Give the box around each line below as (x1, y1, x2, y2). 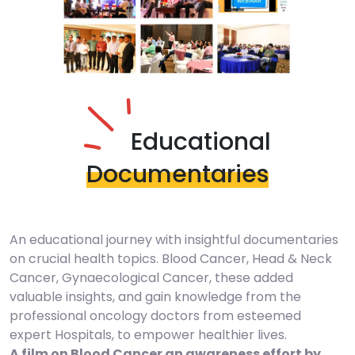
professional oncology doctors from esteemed (10, 307, 301, 326)
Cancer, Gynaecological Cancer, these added (10, 269, 293, 288)
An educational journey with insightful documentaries (10, 231, 338, 250)
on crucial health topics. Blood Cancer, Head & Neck (10, 250, 332, 269)
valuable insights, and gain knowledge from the (10, 288, 301, 307)
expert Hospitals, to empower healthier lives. (10, 326, 287, 345)
